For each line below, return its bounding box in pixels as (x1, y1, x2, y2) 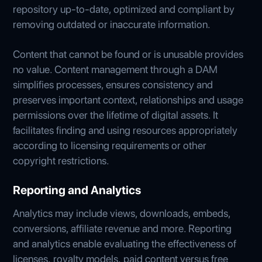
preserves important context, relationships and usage (13, 93, 244, 106)
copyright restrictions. (13, 154, 110, 167)
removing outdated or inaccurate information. (13, 18, 211, 30)
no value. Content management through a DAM (13, 63, 218, 75)
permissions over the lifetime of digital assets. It (13, 108, 219, 121)
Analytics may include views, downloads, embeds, (13, 206, 231, 219)
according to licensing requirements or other (13, 139, 207, 151)
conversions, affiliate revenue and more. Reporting (13, 222, 232, 235)
